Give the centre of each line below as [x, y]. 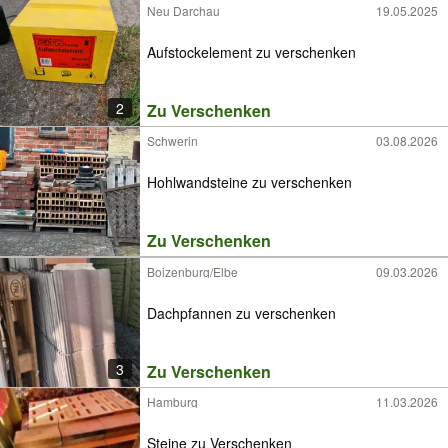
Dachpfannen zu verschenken [241, 312]
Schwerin [172, 140]
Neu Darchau [183, 10]
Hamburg [172, 401]
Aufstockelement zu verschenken [251, 51]
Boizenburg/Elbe [192, 271]
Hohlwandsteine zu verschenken [249, 181]
